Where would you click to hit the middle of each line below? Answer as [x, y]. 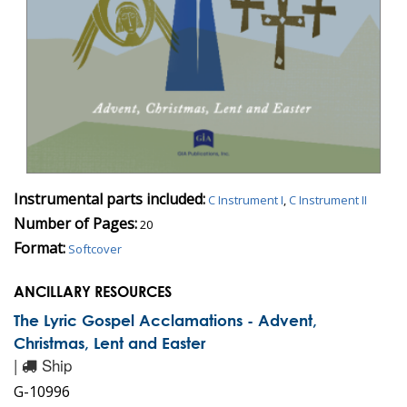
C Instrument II [328, 200]
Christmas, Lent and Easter [109, 343]
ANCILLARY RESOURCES [93, 292]
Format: [40, 248]
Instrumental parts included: [109, 199]
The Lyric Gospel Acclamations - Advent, [165, 321]
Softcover [95, 249]
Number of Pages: [75, 224]
